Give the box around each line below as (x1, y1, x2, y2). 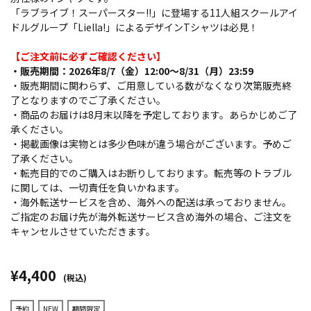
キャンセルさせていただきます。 (10, 224, 155, 238)
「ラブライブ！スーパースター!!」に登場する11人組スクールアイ (10, 6, 298, 19)
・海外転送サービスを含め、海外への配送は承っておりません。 (10, 195, 292, 209)
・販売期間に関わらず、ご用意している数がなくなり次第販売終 (10, 78, 292, 92)
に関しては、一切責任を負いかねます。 (10, 180, 185, 194)
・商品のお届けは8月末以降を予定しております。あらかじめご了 (10, 108, 297, 121)
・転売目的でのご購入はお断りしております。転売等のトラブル (10, 166, 292, 180)
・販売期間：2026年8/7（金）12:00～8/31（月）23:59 (10, 64, 253, 78)
